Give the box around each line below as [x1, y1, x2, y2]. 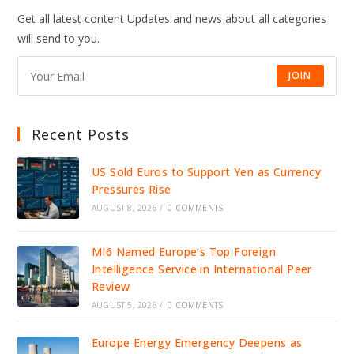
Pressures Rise [91, 181, 171, 197]
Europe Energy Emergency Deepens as [91, 334, 303, 350]
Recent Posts [32, 125, 130, 145]
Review [91, 278, 130, 294]
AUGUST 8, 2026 [91, 201, 157, 213]
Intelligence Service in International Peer [91, 261, 312, 277]
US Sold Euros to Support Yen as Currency [91, 164, 321, 179]
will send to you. [17, 31, 100, 47]
